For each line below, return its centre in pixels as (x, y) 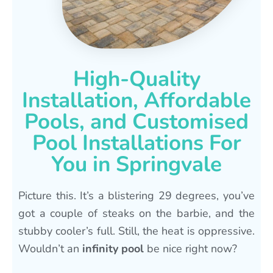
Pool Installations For (136, 143)
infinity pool (113, 248)
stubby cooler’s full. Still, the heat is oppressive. (136, 231)
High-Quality (136, 79)
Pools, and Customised (136, 121)
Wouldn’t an (50, 248)
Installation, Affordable (136, 100)
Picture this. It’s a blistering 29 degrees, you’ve (136, 195)
